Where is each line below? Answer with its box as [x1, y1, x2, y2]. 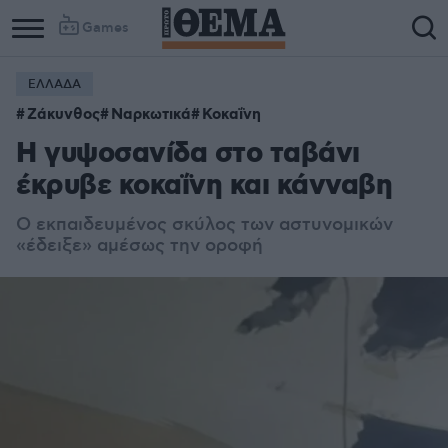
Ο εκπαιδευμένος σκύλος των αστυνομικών [16, 214, 393, 236]
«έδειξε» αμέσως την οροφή [16, 235, 263, 257]
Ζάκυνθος [27, 105, 100, 125]
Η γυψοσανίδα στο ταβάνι [16, 136, 360, 173]
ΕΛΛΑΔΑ [28, 77, 81, 92]
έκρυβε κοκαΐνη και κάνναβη [16, 168, 392, 205]
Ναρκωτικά [111, 105, 191, 125]
